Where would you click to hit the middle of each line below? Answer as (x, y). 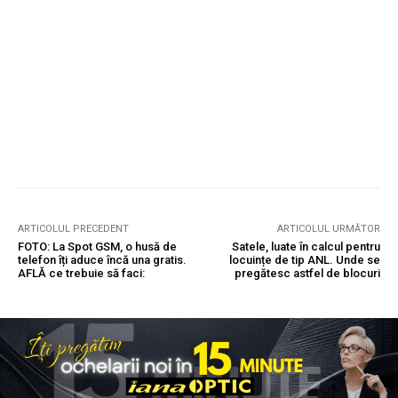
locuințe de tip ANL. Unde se (304, 259)
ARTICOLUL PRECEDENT (73, 228)
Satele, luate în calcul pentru (306, 246)
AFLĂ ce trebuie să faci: (81, 273)
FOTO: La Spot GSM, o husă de (97, 246)
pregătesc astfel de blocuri (307, 273)
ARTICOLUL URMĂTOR (328, 228)
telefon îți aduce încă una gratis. (102, 259)
